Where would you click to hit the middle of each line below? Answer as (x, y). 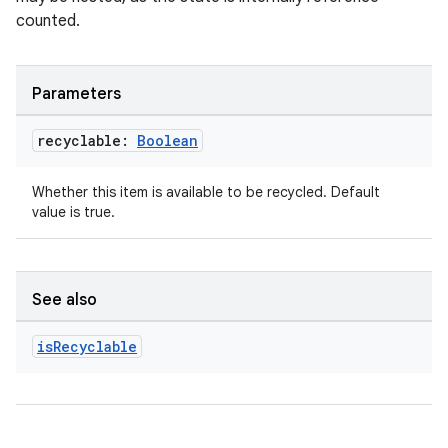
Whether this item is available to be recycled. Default (206, 192)
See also (64, 300)
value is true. (73, 212)
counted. (48, 21)
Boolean (167, 140)
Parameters (76, 94)
